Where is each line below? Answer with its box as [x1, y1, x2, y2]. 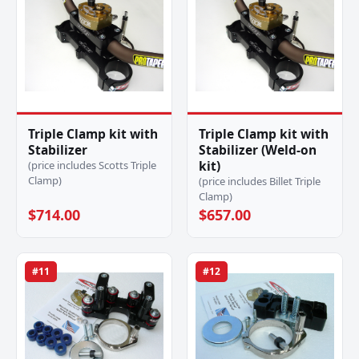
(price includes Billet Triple [199, 174, 321, 188]
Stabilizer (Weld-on [199, 141, 317, 159]
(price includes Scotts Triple [28, 158, 156, 172]
